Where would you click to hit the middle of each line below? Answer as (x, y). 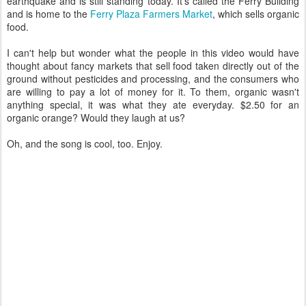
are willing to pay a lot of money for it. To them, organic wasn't (153, 92)
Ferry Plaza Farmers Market (151, 14)
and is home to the (48, 14)
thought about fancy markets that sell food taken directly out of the (153, 66)
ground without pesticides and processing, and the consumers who (153, 79)
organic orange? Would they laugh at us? (96, 117)
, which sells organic (256, 14)
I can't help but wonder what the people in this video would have (153, 53)
